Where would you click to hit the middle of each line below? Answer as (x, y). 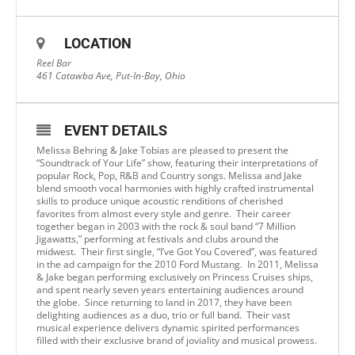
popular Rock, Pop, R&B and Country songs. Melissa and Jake (169, 176)
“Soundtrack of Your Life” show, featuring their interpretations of (177, 163)
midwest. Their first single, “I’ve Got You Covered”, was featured (177, 252)
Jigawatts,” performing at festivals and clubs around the (158, 239)
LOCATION (98, 43)
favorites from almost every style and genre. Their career (164, 214)
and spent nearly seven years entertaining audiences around (170, 290)
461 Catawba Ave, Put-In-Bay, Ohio (111, 76)
